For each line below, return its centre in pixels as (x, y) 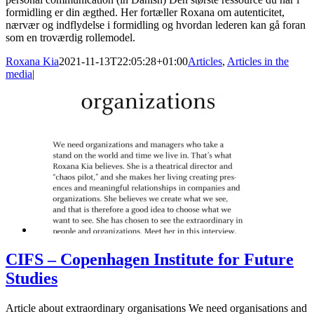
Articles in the (258, 62)
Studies (32, 279)
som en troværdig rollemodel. (70, 38)
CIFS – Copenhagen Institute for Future (150, 260)
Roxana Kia (32, 62)
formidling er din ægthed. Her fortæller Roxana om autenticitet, (145, 13)
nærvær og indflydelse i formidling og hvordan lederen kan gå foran (156, 25)
